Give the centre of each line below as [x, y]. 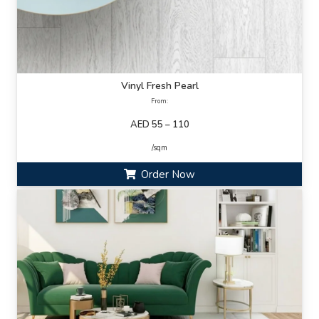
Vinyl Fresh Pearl [159, 86]
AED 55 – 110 [159, 125]
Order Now [168, 174]
